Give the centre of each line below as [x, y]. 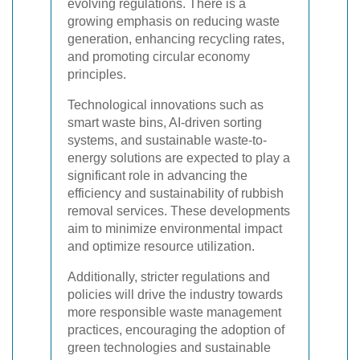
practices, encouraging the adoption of [176, 329]
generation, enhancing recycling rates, [176, 39]
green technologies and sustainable [169, 347]
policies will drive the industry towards [175, 294]
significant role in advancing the [157, 175]
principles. [97, 74]
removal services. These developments [179, 211]
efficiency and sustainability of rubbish [176, 193]
